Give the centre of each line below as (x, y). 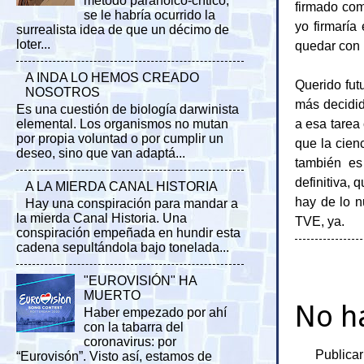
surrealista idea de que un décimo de (123, 30)
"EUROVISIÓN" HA (141, 280)
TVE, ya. (320, 221)
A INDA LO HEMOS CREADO (113, 77)
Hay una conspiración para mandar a (132, 204)
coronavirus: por (130, 342)
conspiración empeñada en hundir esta (128, 233)
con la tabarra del (134, 327)
